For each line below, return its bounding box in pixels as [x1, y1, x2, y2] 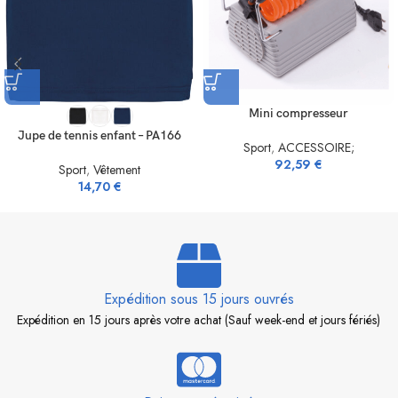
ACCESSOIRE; [277, 139, 354, 156]
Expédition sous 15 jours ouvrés [103, 289, 294, 309]
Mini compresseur [249, 106, 348, 121]
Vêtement [93, 161, 140, 179]
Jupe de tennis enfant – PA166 [18, 128, 181, 143]
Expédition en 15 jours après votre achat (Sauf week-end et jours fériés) [17, 311, 381, 329]
